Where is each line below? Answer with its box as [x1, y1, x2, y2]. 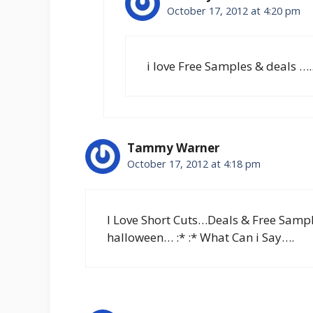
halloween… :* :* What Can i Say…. [107, 228, 294, 245]
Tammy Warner [127, 140, 219, 156]
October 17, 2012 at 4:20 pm [166, 3, 300, 17]
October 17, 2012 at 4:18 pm [127, 157, 261, 171]
